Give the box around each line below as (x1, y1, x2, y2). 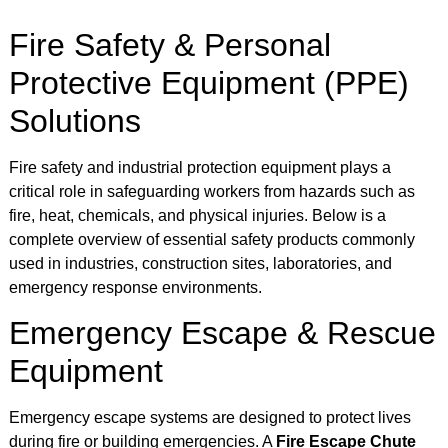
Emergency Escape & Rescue (9, 314, 436, 351)
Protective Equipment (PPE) (9, 64, 409, 101)
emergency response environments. (9, 278, 262, 296)
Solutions (9, 102, 141, 139)
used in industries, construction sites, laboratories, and (9, 254, 392, 272)
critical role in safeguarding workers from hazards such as (9, 182, 415, 200)
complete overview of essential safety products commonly (9, 230, 415, 248)
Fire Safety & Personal (9, 26, 331, 63)
